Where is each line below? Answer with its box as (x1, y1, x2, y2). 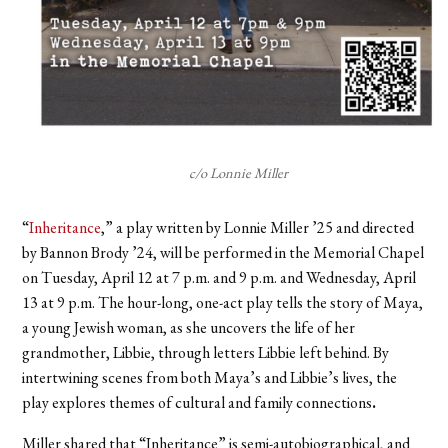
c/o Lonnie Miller (188, 163, 288, 183)
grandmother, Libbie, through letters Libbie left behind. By (22, 342, 390, 364)
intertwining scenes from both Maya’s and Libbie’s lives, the (22, 367, 398, 389)
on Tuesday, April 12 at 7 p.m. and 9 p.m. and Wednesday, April (22, 267, 417, 289)
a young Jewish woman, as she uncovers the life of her (22, 317, 356, 339)
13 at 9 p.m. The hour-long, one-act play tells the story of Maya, (22, 292, 424, 314)
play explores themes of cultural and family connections (22, 392, 373, 414)
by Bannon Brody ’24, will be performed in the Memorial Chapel (22, 242, 425, 264)
